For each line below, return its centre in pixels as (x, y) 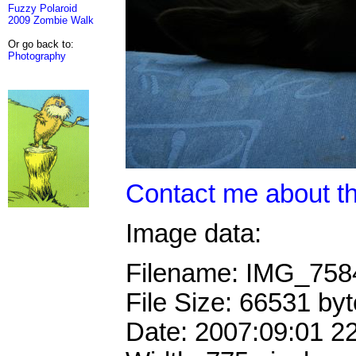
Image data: (193, 233)
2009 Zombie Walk (51, 20)
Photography (37, 56)
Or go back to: (41, 44)
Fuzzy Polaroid (43, 8)
